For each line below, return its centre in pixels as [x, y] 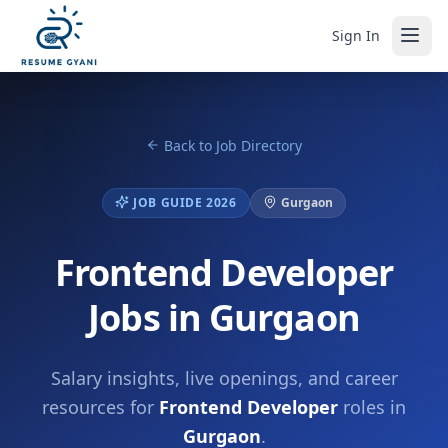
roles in [372, 407]
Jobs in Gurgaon [224, 317]
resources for [100, 407]
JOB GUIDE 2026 [185, 202]
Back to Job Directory [233, 145]
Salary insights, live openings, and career [224, 378]
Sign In [356, 35]
